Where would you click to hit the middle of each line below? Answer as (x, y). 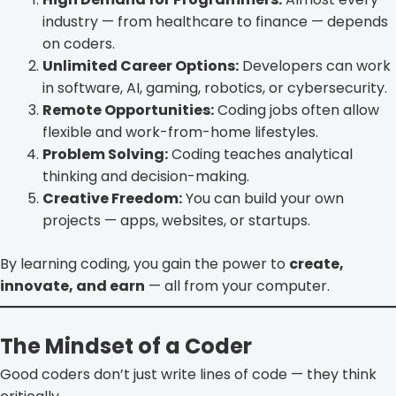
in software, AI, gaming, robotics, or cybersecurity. (215, 88)
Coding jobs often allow (297, 110)
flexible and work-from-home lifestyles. (180, 132)
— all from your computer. (237, 286)
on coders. (79, 44)
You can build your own (263, 198)
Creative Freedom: (112, 198)
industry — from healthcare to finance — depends (215, 22)
